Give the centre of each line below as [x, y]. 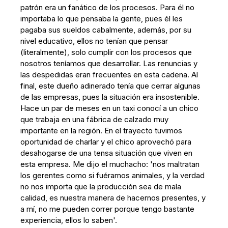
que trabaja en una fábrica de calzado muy [95, 119]
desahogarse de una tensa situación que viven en [107, 153]
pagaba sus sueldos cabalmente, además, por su [106, 30]
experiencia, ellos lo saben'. [69, 220]
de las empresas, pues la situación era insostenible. [110, 97]
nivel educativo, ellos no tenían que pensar [94, 41]
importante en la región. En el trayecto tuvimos [102, 131]
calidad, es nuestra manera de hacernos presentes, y [113, 198]
